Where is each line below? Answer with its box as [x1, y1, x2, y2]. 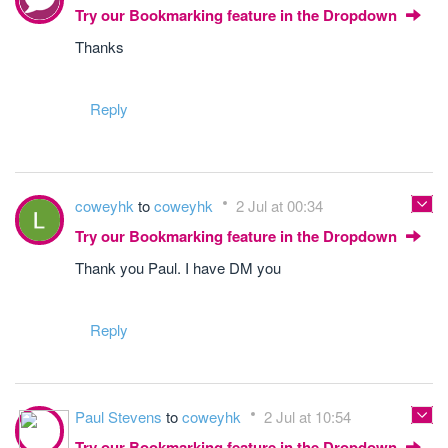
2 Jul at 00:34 [236, 195, 323, 216]
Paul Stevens [75, 406, 166, 427]
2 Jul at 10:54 [264, 406, 351, 427]
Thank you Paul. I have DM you [75, 257, 281, 278]
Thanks [75, 36, 124, 57]
